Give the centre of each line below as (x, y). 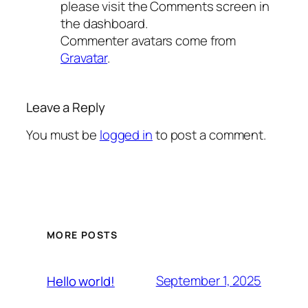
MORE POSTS (82, 234)
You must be (63, 135)
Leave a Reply (66, 107)
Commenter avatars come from (148, 41)
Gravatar (84, 58)
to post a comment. (209, 135)
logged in (126, 135)
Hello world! (81, 281)
